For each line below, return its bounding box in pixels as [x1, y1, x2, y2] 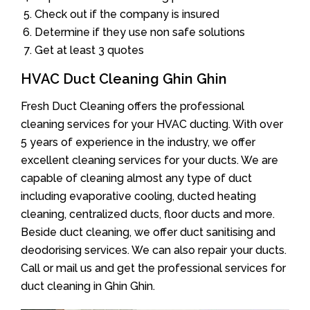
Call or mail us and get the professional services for [21, 261, 286, 275]
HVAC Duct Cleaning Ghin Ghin [21, 70, 227, 87]
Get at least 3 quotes [35, 43, 144, 57]
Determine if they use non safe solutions [35, 25, 245, 39]
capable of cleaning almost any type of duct [21, 171, 252, 185]
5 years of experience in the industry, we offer [21, 135, 255, 149]
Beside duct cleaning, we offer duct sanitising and [21, 225, 275, 239]
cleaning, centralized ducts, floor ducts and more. [21, 207, 275, 221]
